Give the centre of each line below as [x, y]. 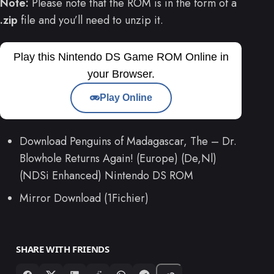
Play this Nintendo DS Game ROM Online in [121, 57]
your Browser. [121, 74]
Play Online [126, 98]
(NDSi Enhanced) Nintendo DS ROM [106, 176]
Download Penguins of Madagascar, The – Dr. [128, 142]
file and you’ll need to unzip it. [91, 20]
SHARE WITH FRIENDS [63, 249]
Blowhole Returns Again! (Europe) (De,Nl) [118, 159]
